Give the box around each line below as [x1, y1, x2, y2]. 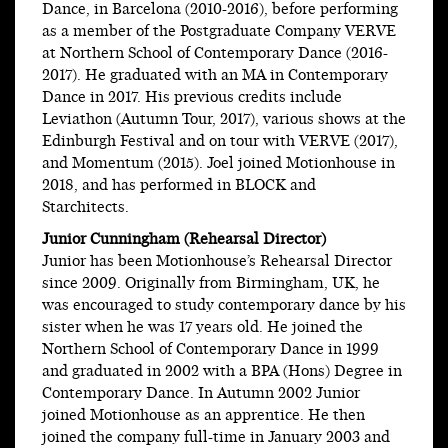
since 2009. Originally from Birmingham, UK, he [42, 273, 380, 295]
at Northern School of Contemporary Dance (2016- [42, 43, 388, 65]
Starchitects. [42, 197, 129, 219]
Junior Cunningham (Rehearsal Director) [42, 229, 326, 251]
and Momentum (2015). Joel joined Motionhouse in [42, 153, 395, 175]
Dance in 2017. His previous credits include [42, 87, 342, 109]
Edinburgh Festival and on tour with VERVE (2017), [42, 131, 398, 153]
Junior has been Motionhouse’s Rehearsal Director [42, 251, 392, 273]
